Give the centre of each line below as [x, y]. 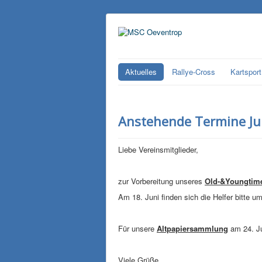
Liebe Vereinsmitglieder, [158, 149]
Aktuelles [141, 72]
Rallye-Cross [194, 72]
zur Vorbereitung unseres [161, 181]
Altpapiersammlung [192, 228]
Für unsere [137, 228]
